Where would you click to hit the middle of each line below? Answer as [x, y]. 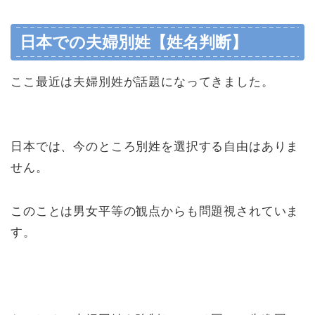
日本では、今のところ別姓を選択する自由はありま [155, 146]
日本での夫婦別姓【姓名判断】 [134, 42]
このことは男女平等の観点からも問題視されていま [155, 211]
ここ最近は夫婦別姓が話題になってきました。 [142, 82]
